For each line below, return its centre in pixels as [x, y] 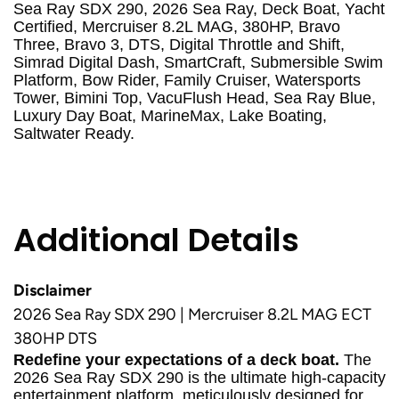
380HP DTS [55, 338]
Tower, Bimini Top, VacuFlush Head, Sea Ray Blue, [195, 98]
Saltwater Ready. [74, 134]
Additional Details [156, 240]
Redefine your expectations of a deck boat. [176, 360]
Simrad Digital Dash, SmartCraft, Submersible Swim [198, 62]
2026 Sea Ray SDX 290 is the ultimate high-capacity [199, 378]
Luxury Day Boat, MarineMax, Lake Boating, [170, 116]
